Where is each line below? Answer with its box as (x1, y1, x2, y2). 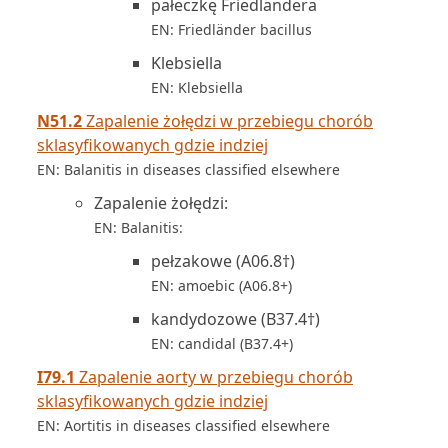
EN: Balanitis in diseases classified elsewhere (37, 160, 340, 179)
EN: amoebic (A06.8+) (151, 276, 292, 295)
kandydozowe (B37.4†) (151, 308, 320, 330)
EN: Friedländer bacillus (151, 20, 312, 39)
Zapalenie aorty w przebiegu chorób (75, 366, 353, 388)
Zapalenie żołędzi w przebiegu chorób (82, 110, 373, 132)
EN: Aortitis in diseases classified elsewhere (37, 416, 330, 435)
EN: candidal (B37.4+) (151, 334, 293, 353)
